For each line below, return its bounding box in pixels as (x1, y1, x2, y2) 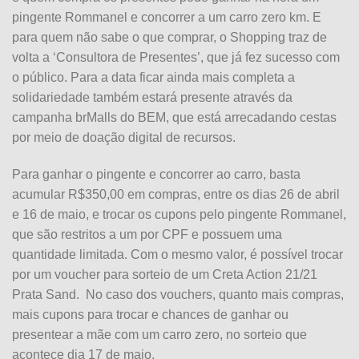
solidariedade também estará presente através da (12, 91, 292, 105)
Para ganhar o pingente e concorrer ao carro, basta (12, 167, 301, 181)
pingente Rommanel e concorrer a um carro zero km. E (12, 10, 321, 25)
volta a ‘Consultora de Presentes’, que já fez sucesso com (12, 50, 340, 65)
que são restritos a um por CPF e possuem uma (12, 227, 282, 241)
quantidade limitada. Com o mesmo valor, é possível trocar (12, 247, 343, 261)
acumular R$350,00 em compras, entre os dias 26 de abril (12, 187, 340, 201)
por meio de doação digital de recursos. (12, 131, 236, 145)
